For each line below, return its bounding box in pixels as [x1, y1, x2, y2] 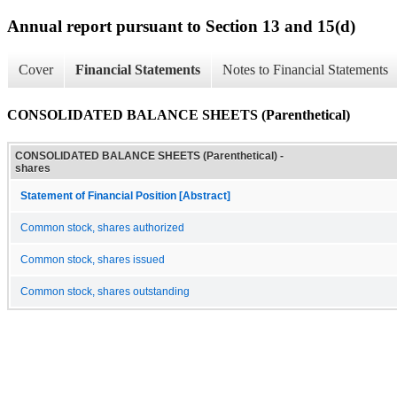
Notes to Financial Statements [222, 62, 388, 78]
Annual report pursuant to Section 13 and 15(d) [7, 16, 355, 35]
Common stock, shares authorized [20, 222, 184, 233]
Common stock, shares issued [20, 253, 165, 265]
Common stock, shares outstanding [20, 285, 190, 297]
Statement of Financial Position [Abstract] [20, 190, 230, 201]
